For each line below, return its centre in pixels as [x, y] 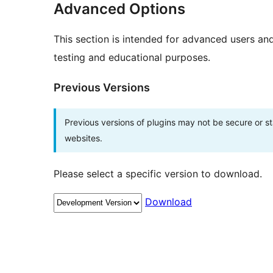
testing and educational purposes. [132, 58]
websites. [83, 138]
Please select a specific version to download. [158, 174]
